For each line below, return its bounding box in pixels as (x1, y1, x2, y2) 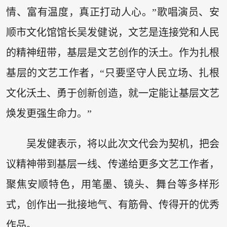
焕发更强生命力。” (6, 108, 92, 120)
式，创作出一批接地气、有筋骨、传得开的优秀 (6, 199, 220, 210)
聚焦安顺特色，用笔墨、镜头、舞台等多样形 (6, 178, 220, 190)
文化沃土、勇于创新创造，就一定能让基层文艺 (6, 88, 220, 99)
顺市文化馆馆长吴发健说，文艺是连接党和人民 (6, 27, 220, 39)
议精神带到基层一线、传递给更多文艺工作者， (6, 158, 220, 170)
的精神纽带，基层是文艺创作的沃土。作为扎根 (6, 47, 220, 59)
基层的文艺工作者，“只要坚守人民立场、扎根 (6, 67, 220, 79)
